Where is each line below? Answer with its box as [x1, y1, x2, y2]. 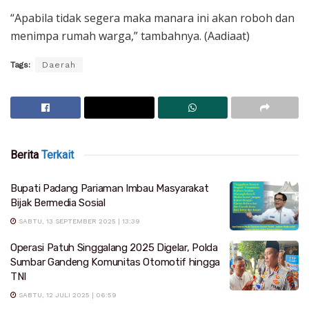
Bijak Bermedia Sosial [10, 196, 106, 209]
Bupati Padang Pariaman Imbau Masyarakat [10, 181, 209, 195]
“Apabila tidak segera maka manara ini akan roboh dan [10, 10, 295, 26]
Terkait [39, 148, 74, 161]
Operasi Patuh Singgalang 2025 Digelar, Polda [10, 241, 218, 255]
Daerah [42, 59, 76, 70]
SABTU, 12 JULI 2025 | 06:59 [17, 291, 117, 299]
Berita [10, 148, 39, 161]
